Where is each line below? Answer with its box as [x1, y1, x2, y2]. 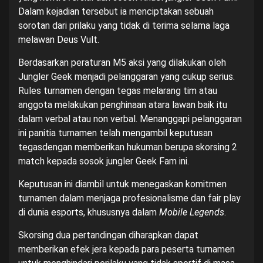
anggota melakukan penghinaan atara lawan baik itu [18, 99, 227, 110]
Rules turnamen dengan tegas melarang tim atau [18, 85, 217, 96]
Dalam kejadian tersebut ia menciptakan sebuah [18, 6, 214, 17]
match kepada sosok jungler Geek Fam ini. [18, 156, 189, 167]
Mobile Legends [159, 207, 224, 218]
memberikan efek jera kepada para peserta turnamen [18, 244, 235, 255]
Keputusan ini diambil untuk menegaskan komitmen [18, 178, 227, 190]
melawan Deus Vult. [18, 34, 99, 45]
